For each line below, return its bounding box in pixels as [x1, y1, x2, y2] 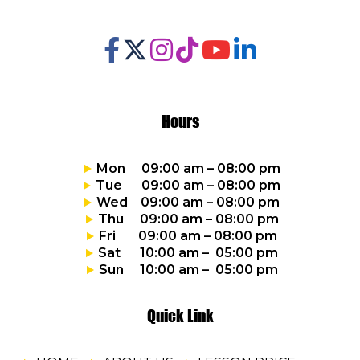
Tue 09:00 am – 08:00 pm [96, 178, 280, 194]
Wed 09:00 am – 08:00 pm [96, 194, 280, 211]
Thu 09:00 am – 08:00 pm [97, 211, 279, 227]
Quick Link [146, 306, 214, 326]
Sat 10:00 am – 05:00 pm [98, 245, 278, 261]
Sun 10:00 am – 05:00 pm [98, 262, 278, 278]
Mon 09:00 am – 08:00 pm [96, 161, 280, 177]
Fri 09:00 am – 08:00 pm [99, 228, 277, 244]
